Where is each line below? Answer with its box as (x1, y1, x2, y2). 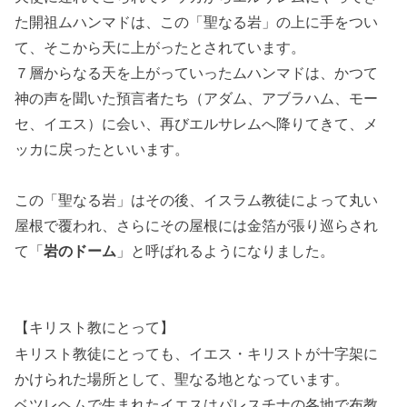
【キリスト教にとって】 (15, 320, 175, 336)
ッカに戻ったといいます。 (15, 141, 190, 158)
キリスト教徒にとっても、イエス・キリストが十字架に (15, 345, 379, 362)
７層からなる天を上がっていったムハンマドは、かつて (15, 65, 379, 82)
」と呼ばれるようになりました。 (116, 243, 335, 260)
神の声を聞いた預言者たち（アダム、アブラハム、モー (15, 90, 379, 107)
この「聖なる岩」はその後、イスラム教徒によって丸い (15, 192, 379, 209)
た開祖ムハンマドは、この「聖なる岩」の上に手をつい (15, 14, 379, 31)
